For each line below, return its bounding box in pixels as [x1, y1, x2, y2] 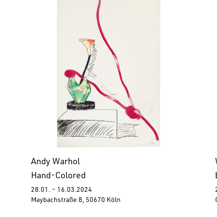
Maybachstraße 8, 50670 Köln [31, 197, 121, 204]
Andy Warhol [31, 158, 80, 167]
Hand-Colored [31, 172, 86, 181]
